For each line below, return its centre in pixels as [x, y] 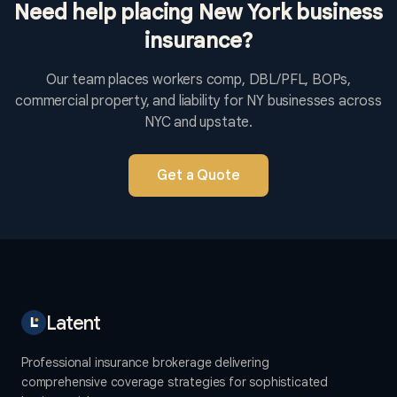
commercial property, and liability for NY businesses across [198, 101]
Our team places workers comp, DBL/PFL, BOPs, [198, 80]
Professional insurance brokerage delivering [145, 363]
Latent [74, 323]
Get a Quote [198, 176]
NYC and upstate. [198, 123]
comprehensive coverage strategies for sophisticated [175, 382]
